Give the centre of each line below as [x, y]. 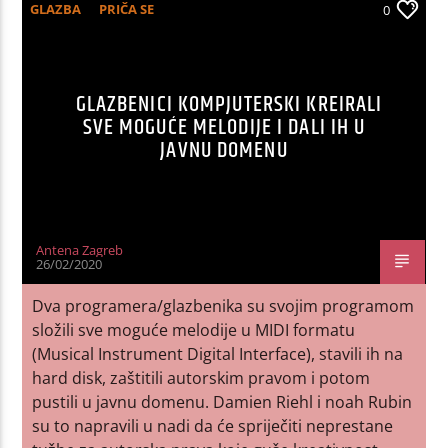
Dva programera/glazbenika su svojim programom [223, 305]
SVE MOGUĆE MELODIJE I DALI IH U [224, 127]
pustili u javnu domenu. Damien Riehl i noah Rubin [222, 401]
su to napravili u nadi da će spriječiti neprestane [213, 425]
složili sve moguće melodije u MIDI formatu [194, 329]
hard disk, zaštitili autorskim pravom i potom [201, 377]
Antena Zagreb [80, 249]
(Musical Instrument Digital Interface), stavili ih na [218, 353]
